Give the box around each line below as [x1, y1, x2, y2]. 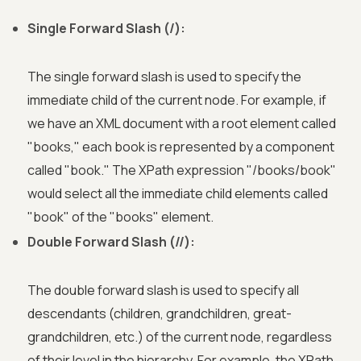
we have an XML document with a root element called [27, 114, 336, 133]
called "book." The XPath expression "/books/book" [27, 161, 336, 180]
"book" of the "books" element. [27, 208, 214, 226]
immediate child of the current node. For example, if [27, 91, 326, 110]
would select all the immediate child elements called [27, 185, 328, 203]
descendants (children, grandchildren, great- [27, 305, 292, 323]
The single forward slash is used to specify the [27, 68, 301, 86]
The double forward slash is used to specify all [27, 281, 299, 300]
